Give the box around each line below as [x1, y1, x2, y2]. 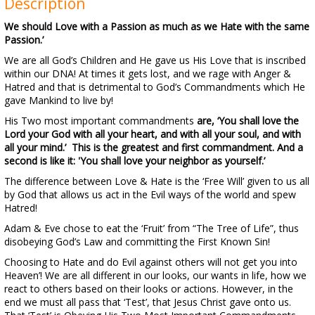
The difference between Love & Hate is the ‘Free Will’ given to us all [4, 174, 309, 188]
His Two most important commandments [4, 114, 194, 127]
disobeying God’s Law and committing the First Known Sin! [4, 235, 270, 248]
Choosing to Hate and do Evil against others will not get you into [4, 255, 297, 269]
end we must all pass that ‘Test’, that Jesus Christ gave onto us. [4, 295, 291, 309]
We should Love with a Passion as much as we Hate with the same [4, 20, 309, 33]
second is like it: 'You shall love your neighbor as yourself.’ [4, 154, 265, 167]
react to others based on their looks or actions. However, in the [4, 282, 293, 295]
